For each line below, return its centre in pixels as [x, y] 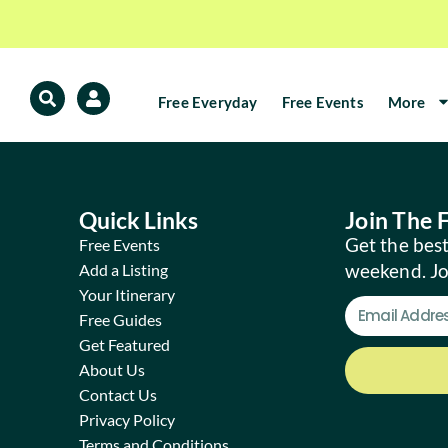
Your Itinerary [126, 294]
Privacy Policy [126, 419]
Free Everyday [208, 101]
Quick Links [138, 219]
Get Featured [124, 344]
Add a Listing [123, 269]
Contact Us [117, 394]
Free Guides [120, 319]
